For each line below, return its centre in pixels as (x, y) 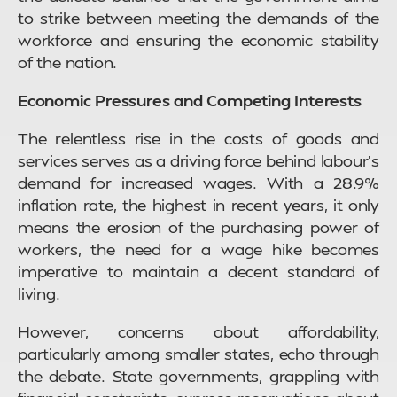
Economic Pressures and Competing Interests (190, 100)
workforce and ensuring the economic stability (198, 40)
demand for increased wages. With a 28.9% (198, 183)
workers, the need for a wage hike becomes (198, 249)
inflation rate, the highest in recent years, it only (198, 205)
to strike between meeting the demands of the (198, 18)
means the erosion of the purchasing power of (198, 227)
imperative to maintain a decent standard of (198, 271)
